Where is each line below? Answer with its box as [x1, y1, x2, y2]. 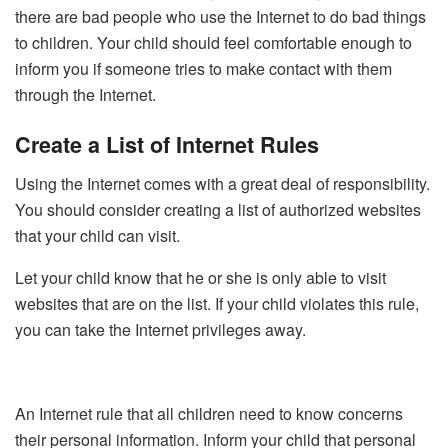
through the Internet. [15, 82, 160, 106]
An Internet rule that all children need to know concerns [15, 402, 403, 426]
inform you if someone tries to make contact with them [15, 56, 392, 80]
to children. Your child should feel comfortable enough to [15, 30, 412, 54]
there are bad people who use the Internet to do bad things [15, 4, 426, 28]
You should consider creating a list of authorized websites [15, 198, 421, 222]
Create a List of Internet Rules [15, 129, 319, 161]
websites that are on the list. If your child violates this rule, [15, 292, 419, 316]
